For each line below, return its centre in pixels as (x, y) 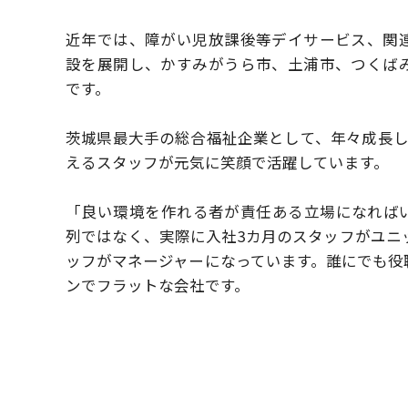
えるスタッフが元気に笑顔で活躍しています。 (227, 162)
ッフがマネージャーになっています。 (196, 260)
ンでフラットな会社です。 (158, 285)
